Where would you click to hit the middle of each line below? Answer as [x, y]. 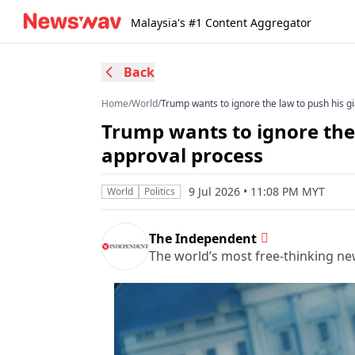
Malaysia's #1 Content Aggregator [221, 23]
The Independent [203, 238]
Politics [160, 191]
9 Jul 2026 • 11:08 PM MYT [257, 191]
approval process [182, 155]
